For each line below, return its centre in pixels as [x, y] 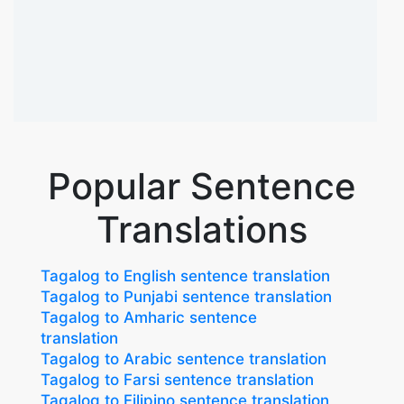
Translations [202, 230]
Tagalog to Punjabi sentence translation [186, 297]
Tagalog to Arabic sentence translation [184, 359]
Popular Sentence [202, 186]
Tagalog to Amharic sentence [149, 317]
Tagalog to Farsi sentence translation [177, 380]
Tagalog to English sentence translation [185, 276]
